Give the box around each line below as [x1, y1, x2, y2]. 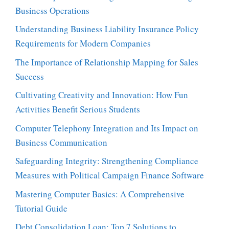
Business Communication [15, 136, 107, 148]
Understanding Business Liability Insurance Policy [15, 23, 199, 35]
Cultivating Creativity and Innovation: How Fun [15, 89, 188, 101]
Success [15, 70, 44, 82]
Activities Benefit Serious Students [15, 103, 140, 116]
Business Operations [15, 4, 89, 16]
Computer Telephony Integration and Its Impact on [15, 122, 198, 134]
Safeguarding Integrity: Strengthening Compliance [15, 155, 198, 167]
